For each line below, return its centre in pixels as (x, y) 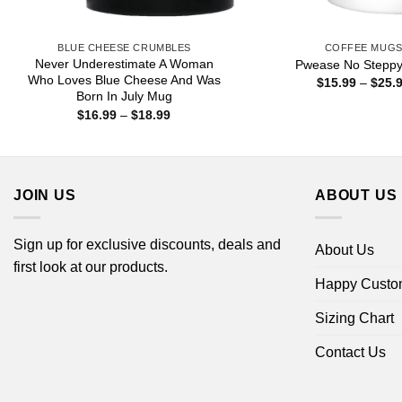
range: (188, 126)
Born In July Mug (124, 96)
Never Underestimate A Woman (124, 64)
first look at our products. (91, 267)
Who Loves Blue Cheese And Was (124, 80)
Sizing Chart (354, 318)
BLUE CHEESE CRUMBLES (124, 48)
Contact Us (350, 352)
